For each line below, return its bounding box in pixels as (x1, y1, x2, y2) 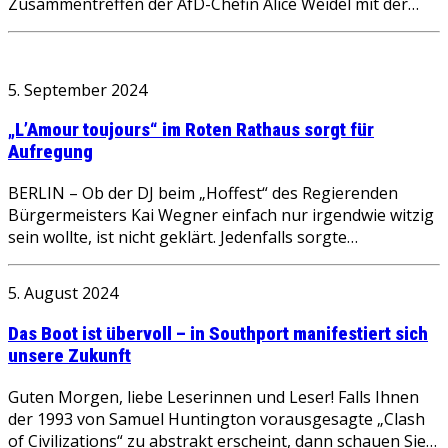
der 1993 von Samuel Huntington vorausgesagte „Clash (8, 407, 425, 430)
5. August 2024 (8, 282, 118, 305)
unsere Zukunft (8, 344, 131, 367)
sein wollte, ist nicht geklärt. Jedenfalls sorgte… (8, 226, 358, 249)
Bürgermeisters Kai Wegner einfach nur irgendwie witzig (8, 204, 434, 227)
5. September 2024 (8, 78, 147, 101)
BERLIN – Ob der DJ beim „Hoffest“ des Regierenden (8, 182, 398, 205)
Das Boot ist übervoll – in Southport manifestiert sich (8, 322, 428, 345)
